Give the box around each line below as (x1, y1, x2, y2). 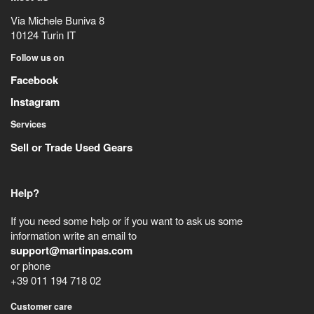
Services (10, 118, 46, 131)
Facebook (10, 72, 58, 88)
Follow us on (10, 50, 64, 64)
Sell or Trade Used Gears (10, 139, 132, 155)
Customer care (10, 299, 72, 313)
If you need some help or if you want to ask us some (10, 212, 243, 228)
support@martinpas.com (10, 242, 132, 258)
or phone (10, 257, 50, 273)
